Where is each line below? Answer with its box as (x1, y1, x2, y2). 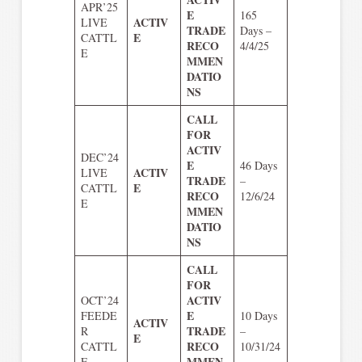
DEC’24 (80, 149, 119, 165)
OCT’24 (80, 292, 119, 308)
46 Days (239, 157, 277, 173)
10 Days (239, 307, 277, 323)
